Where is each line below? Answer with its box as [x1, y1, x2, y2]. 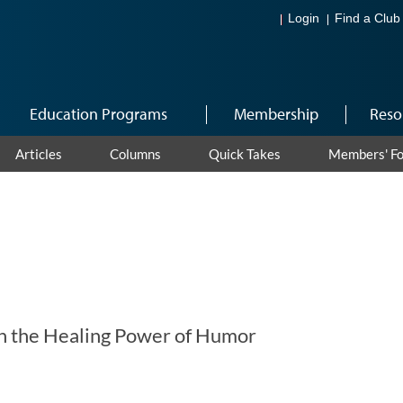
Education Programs [30, 103, 167, 124]
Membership [233, 103, 318, 124]
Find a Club [335, 12, 400, 26]
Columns [109, 146, 161, 162]
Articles [14, 146, 62, 162]
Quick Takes [208, 146, 281, 162]
